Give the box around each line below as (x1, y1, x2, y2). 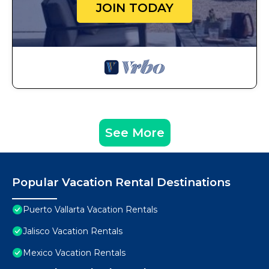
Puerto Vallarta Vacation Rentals (23, 204, 157, 216)
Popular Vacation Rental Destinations (12, 175, 231, 190)
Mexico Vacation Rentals (23, 247, 125, 259)
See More (104, 125, 165, 141)
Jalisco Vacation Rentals (23, 226, 122, 237)
